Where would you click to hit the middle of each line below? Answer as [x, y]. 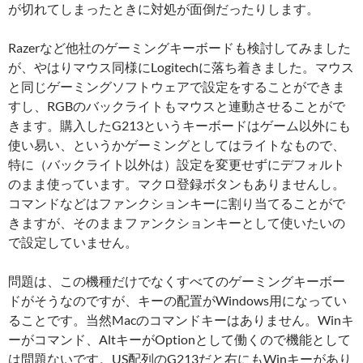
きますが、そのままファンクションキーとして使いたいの [177, 223]
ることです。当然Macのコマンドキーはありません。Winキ [181, 320]
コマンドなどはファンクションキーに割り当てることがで [177, 203]
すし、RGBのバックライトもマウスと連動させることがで [177, 106]
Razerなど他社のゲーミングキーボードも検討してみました [179, 48]
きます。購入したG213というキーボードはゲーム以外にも [179, 126]
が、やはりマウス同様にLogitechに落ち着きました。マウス [181, 67]
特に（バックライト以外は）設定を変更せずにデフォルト [177, 164]
